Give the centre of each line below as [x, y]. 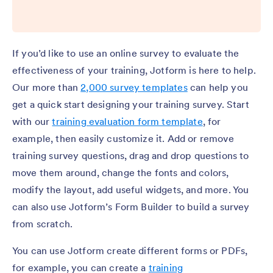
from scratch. [43, 223]
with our [32, 121]
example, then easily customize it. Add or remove [123, 138]
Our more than [47, 87]
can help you [218, 87]
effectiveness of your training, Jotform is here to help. [134, 70]
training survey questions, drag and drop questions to [131, 155]
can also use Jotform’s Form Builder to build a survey [131, 206]
